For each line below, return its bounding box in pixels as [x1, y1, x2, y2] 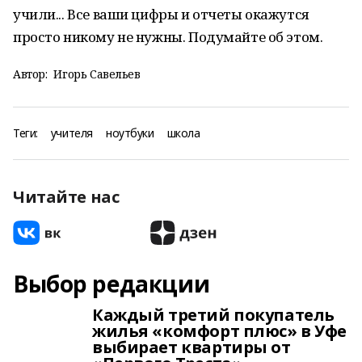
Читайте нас [13, 186, 120, 208]
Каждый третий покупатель [92, 304, 335, 326]
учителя [50, 125, 93, 141]
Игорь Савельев [53, 66, 141, 82]
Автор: [13, 66, 48, 82]
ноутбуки [105, 125, 154, 141]
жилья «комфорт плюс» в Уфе [92, 320, 347, 342]
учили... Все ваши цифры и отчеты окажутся [13, 5, 309, 23]
